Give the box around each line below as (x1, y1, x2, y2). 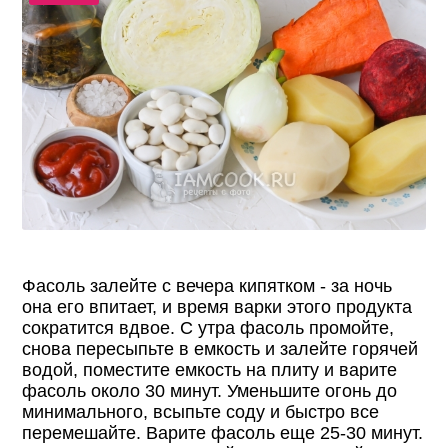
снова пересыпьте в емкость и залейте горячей (22, 338, 419, 359)
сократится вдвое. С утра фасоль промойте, (22, 317, 395, 338)
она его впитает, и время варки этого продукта (22, 296, 413, 317)
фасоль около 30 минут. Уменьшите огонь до (22, 380, 398, 401)
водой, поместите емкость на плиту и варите (22, 359, 398, 380)
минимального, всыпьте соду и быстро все (22, 401, 380, 422)
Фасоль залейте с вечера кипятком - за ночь (22, 275, 393, 296)
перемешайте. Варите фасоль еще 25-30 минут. (22, 422, 424, 443)
